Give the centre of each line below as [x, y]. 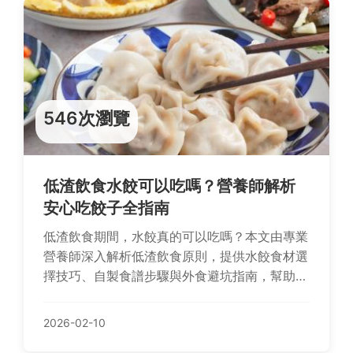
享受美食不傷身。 [94, 295]
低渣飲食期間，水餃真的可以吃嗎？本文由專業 [176, 236]
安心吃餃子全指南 [106, 208]
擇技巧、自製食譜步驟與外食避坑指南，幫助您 [176, 276]
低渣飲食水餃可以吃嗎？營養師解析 [169, 186]
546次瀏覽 [87, 118]
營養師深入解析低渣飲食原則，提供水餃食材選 [176, 256]
